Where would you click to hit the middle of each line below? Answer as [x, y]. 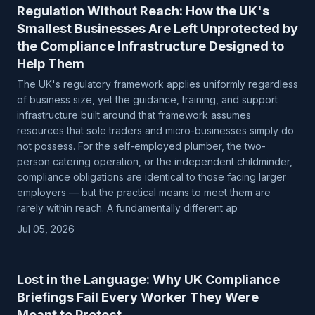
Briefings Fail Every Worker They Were [138, 297]
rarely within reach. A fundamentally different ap [127, 208]
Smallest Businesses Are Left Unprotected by [157, 28]
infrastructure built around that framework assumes [134, 115]
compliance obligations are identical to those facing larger [152, 177]
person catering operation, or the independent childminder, [155, 161]
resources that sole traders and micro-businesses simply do [155, 130]
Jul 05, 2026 [46, 229]
